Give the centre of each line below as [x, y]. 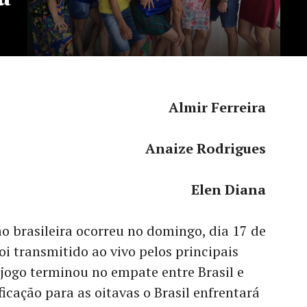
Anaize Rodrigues [206, 148]
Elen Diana [229, 189]
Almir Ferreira [217, 107]
